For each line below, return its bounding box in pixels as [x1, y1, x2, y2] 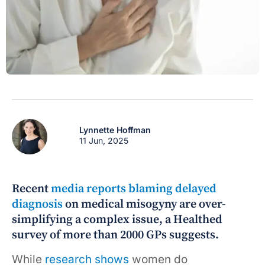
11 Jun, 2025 [79, 135, 129, 146]
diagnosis [12, 197, 63, 212]
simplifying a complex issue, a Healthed [12, 212, 222, 227]
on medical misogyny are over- [63, 197, 226, 212]
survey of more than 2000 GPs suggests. [12, 228, 219, 243]
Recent [12, 182, 51, 196]
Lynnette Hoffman [79, 125, 151, 135]
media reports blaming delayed [51, 182, 216, 196]
